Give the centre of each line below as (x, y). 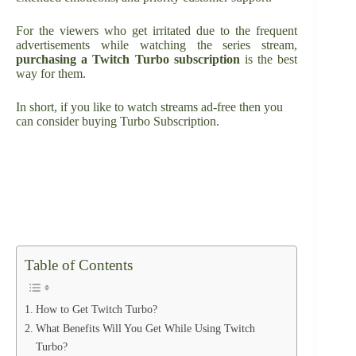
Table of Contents (79, 265)
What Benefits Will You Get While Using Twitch (145, 329)
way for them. (51, 74)
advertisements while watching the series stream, (157, 45)
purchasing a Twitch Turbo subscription (128, 60)
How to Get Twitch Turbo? (96, 310)
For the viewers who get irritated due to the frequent (157, 31)
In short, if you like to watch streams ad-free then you (149, 107)
